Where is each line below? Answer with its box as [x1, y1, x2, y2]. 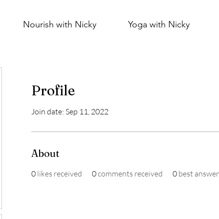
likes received [37, 169, 82, 178]
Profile [31, 82, 75, 99]
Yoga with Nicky [128, 19, 190, 30]
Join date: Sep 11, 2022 [31, 107, 109, 116]
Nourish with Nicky [22, 19, 96, 30]
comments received [98, 169, 163, 178]
